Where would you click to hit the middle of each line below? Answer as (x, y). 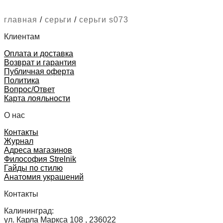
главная (21, 19)
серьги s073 (104, 19)
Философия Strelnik (40, 159)
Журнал (19, 141)
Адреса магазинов (38, 150)
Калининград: (29, 211)
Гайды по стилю (33, 168)
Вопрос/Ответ (29, 89)
